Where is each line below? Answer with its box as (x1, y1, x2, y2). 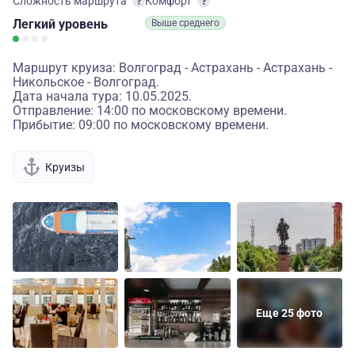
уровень (59, 17, 108, 32)
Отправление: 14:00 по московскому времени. (13, 103, 287, 118)
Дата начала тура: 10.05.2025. (13, 89, 192, 104)
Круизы (45, 160, 85, 174)
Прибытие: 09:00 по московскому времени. (13, 117, 269, 132)
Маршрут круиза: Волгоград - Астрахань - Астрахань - (13, 60, 332, 75)
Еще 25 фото (256, 307, 323, 319)
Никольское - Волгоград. (13, 74, 159, 90)
